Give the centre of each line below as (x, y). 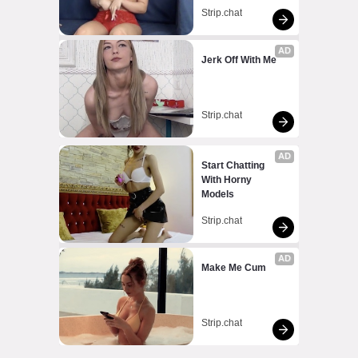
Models (217, 194)
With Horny (226, 179)
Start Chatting (233, 165)
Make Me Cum (233, 267)
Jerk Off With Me (239, 60)
